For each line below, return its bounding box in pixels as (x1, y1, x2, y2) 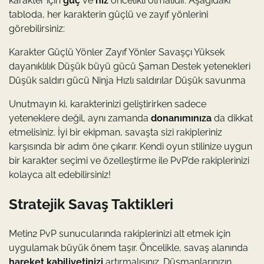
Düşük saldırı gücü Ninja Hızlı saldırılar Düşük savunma (9, 74, 246, 86)
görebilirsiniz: (9, 22, 65, 34)
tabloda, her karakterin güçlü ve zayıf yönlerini (9, 8, 208, 20)
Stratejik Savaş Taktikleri (9, 195, 173, 213)
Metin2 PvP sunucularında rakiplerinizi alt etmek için (9, 227, 230, 239)
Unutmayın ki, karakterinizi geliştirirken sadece (9, 98, 206, 110)
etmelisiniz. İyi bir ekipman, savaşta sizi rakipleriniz (9, 126, 222, 138)
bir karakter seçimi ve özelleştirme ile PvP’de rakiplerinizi (9, 154, 249, 166)
